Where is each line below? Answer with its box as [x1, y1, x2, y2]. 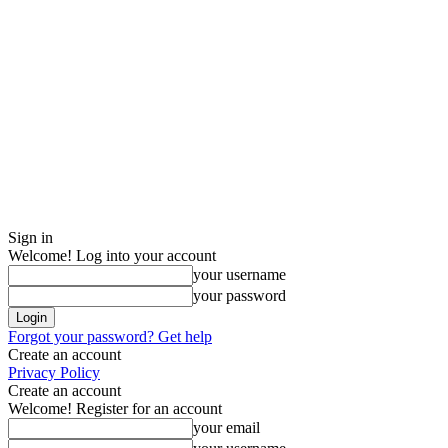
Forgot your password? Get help [8, 328, 212, 345]
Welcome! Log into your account [8, 247, 216, 264]
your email [193, 419, 260, 436]
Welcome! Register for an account [8, 400, 222, 417]
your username [193, 266, 286, 283]
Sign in [8, 229, 53, 246]
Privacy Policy [8, 364, 100, 381]
